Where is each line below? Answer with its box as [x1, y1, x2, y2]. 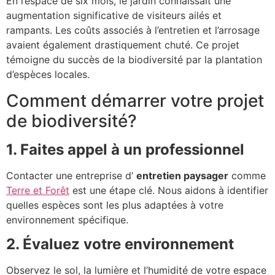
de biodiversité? [6, 110, 137, 131]
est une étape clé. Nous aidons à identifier [69, 184, 268, 196]
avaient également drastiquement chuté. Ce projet [6, 39, 239, 52]
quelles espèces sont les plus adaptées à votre [6, 198, 223, 211]
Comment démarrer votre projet [6, 90, 264, 111]
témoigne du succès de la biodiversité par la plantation [6, 53, 262, 66]
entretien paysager [136, 169, 228, 182]
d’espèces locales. [6, 68, 90, 81]
